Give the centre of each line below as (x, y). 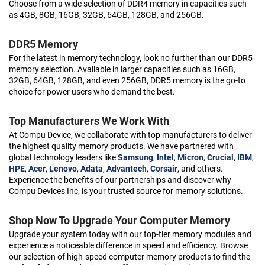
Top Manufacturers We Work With (89, 121)
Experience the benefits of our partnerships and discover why (120, 180)
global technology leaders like (63, 157)
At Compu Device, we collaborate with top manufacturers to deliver (130, 135)
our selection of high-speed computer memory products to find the (130, 257)
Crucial (220, 157)
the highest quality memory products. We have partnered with (121, 146)
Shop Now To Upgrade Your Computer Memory (119, 220)
